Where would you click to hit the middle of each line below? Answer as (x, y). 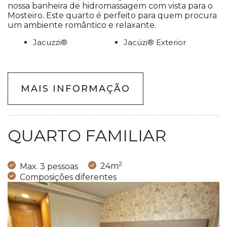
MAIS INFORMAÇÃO (75, 88)
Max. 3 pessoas (49, 166)
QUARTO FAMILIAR (87, 135)
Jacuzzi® (50, 42)
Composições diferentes (68, 177)
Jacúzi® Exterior (155, 42)
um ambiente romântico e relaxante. (82, 25)
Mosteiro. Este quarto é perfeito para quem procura (112, 15)
